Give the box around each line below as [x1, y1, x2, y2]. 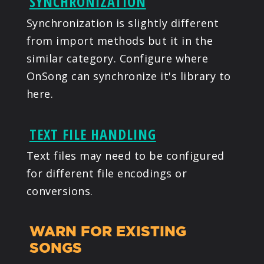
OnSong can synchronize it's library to [26, 68, 231, 83]
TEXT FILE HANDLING [29, 124, 156, 144]
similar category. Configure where [26, 51, 209, 65]
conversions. [26, 183, 93, 198]
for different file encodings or [26, 166, 187, 180]
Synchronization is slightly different [26, 15, 219, 30]
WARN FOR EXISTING [29, 221, 186, 241]
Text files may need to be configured [26, 148, 225, 163]
